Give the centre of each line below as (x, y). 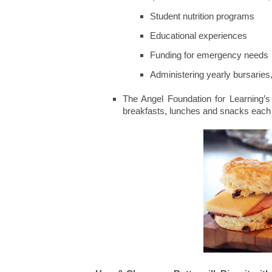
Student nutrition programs (202, 16)
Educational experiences (199, 36)
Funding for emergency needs (209, 55)
